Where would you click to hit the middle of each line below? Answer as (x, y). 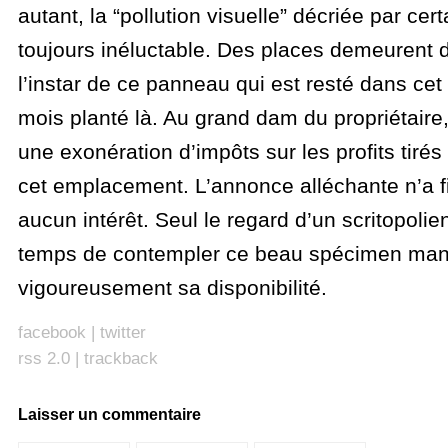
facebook (51, 332)
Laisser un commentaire (109, 414)
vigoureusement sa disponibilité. (172, 288)
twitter (122, 332)
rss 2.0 (43, 358)
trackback (120, 358)
